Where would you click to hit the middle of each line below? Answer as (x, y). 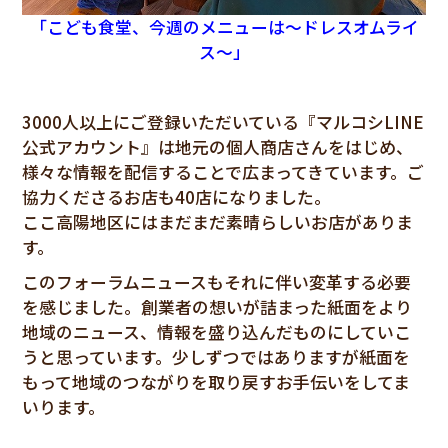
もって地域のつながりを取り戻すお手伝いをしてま (215, 381)
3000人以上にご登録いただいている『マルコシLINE (222, 121)
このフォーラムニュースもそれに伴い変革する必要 (216, 281)
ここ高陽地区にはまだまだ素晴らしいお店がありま (217, 221)
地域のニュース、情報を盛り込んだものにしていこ (216, 331)
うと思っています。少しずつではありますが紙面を (215, 356)
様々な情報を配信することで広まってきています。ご (222, 171)
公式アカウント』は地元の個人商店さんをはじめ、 (217, 146)
